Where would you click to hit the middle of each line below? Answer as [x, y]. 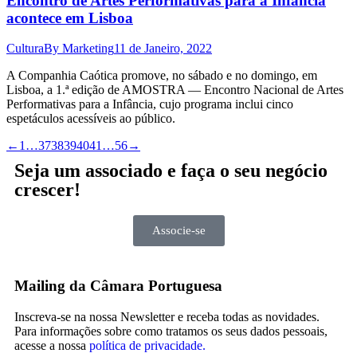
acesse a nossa [52, 345]
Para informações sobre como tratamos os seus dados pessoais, [171, 331]
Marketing [88, 49]
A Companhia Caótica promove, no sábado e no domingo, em [162, 76]
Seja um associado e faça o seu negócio [171, 171]
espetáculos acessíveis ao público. [91, 119]
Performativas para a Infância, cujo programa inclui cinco [150, 104]
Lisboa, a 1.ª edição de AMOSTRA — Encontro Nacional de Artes [175, 90]
